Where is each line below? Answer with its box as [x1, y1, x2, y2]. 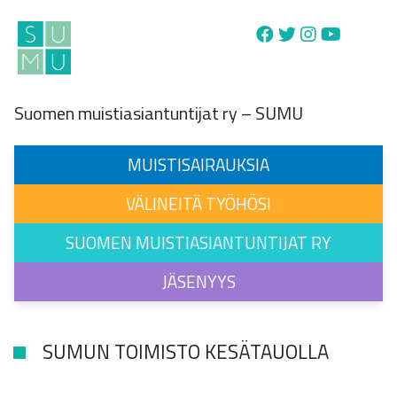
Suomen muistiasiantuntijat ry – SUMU [14, 98, 303, 127]
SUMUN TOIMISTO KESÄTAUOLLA [38, 337, 329, 368]
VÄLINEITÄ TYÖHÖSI [126, 190, 271, 216]
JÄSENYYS [161, 268, 236, 294]
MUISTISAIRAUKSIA [128, 151, 269, 177]
